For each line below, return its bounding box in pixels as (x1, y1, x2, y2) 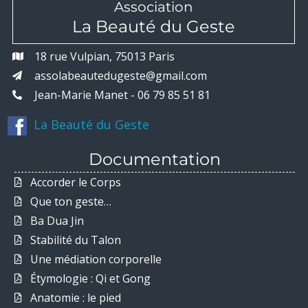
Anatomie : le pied (30, 289, 121, 305)
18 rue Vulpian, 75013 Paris (34, 48, 175, 64)
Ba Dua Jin (30, 212, 84, 228)
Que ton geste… (30, 193, 111, 209)
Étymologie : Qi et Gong (30, 270, 151, 286)
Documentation (89, 148, 221, 169)
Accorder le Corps (30, 174, 121, 190)
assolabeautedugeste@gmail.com (34, 67, 207, 83)
